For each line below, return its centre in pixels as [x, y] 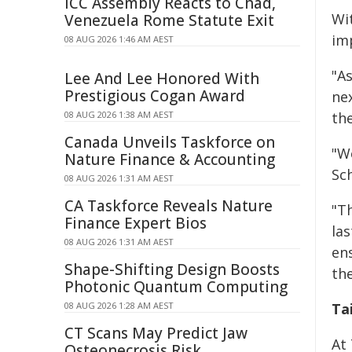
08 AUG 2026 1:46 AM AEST [119, 39]
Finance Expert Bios [136, 223]
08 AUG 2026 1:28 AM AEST [119, 305]
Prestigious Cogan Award [155, 96]
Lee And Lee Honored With [162, 79]
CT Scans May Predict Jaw [156, 333]
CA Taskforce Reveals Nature [169, 206]
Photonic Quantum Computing [176, 287]
